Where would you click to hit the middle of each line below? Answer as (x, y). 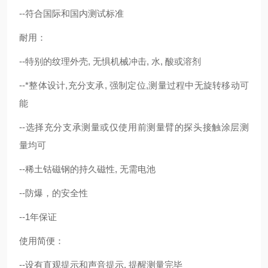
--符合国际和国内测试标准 (71, 13)
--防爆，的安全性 (54, 193)
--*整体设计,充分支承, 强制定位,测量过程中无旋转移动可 (134, 85)
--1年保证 (38, 217)
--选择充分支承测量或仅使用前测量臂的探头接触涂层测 (134, 127)
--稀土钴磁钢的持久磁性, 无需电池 (87, 169)
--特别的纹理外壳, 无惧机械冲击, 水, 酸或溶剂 (110, 61)
